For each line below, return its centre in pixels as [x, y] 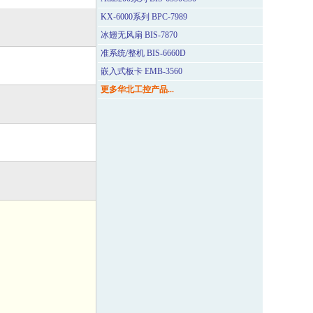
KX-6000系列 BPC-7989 [144, 17]
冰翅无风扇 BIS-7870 [139, 35]
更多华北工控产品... [137, 89]
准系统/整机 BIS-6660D [143, 53]
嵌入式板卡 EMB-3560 [141, 71]
